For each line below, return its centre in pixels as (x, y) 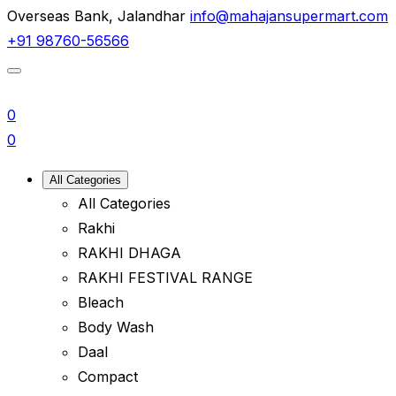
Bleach (101, 302)
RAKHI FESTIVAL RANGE (165, 278)
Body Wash (116, 327)
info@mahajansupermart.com (289, 16)
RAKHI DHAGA (129, 253)
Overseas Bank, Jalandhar (96, 16)
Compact (108, 377)
